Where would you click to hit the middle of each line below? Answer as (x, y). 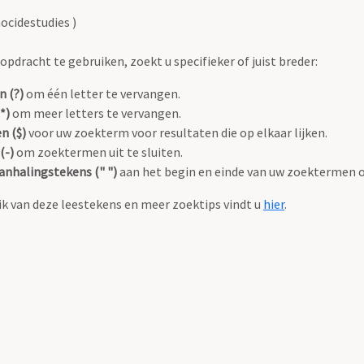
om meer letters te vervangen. (95, 113)
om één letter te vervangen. (102, 94)
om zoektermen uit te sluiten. (98, 152)
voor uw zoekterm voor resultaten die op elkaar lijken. (177, 133)
